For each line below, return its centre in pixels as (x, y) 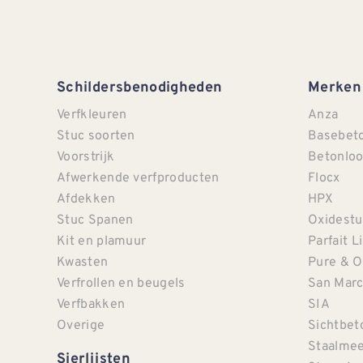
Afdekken (86, 198)
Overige (81, 325)
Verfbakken (91, 303)
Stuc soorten (96, 135)
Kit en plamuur (102, 240)
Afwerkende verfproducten (138, 177)
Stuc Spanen (95, 219)
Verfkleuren (92, 114)
